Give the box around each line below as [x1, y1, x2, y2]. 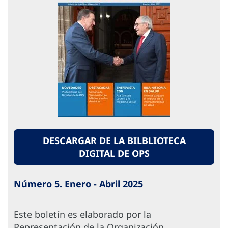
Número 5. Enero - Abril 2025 [14, 178, 143, 190]
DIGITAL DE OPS [78, 147, 150, 160]
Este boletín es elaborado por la [14, 208, 151, 221]
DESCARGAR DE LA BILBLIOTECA [42, 134, 186, 147]
